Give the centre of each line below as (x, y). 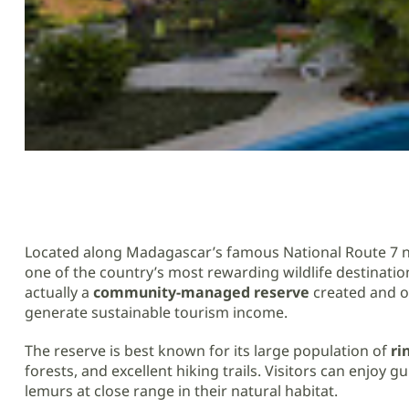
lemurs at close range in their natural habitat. (181, 391)
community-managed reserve (201, 292)
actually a (59, 292)
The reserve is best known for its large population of (208, 351)
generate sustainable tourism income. (156, 312)
